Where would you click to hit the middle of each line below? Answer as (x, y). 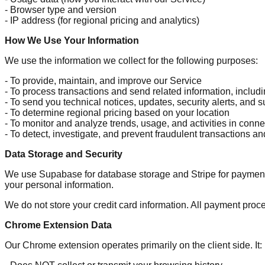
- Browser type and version (61, 9)
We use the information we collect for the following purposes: (131, 60)
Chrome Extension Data (58, 225)
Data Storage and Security (64, 154)
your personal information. (59, 185)
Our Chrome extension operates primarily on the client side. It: (133, 245)
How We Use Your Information (72, 40)
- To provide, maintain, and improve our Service (103, 80)
